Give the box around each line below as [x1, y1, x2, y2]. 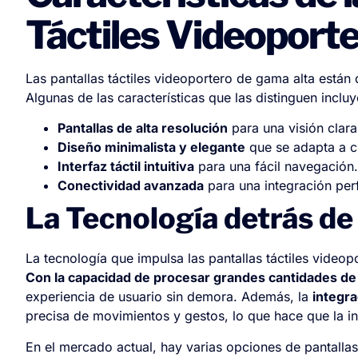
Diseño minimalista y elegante [58, 139, 245, 156]
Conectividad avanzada [58, 177, 204, 194]
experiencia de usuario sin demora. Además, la [26, 288, 312, 305]
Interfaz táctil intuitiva [58, 158, 194, 175]
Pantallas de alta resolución [58, 120, 228, 137]
